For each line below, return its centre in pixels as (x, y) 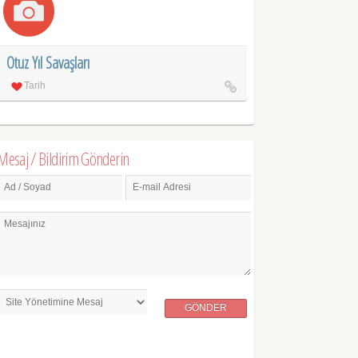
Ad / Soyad (28, 187)
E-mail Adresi (162, 187)
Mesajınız (25, 223)
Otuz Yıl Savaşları (48, 62)
